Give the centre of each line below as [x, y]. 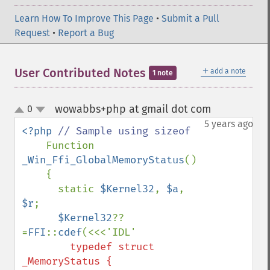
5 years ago [229, 124]
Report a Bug [86, 33]
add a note [228, 71]
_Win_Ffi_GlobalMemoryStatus [103, 160]
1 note [163, 73]
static [79, 189]
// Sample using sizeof [124, 131]
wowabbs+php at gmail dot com [133, 109]
